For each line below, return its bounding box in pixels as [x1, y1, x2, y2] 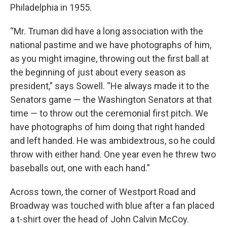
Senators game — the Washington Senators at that [10, 94, 212, 105]
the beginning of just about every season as [10, 67, 186, 78]
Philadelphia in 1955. [10, 2, 94, 13]
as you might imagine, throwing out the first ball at [10, 53, 209, 64]
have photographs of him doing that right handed [10, 122, 205, 133]
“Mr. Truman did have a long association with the [10, 26, 203, 37]
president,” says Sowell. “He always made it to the [10, 81, 209, 92]
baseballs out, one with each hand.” [10, 163, 150, 174]
